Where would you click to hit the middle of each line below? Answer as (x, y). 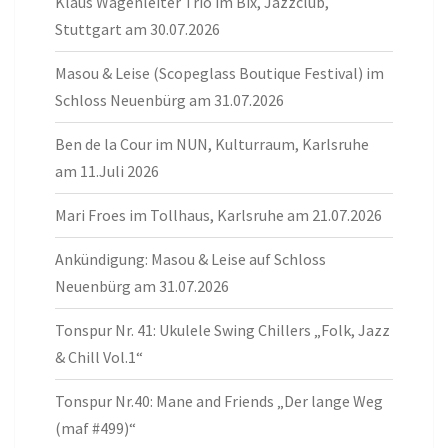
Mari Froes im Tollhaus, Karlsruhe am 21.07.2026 (218, 214)
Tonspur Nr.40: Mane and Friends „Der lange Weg (219, 400)
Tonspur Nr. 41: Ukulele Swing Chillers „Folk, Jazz (222, 329)
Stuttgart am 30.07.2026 (137, 28)
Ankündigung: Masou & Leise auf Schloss (190, 258)
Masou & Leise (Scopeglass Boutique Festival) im (219, 72)
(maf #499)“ (95, 427)
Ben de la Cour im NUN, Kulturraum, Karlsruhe (213, 143)
